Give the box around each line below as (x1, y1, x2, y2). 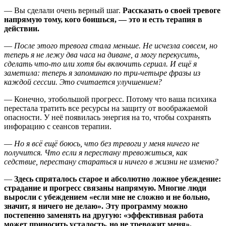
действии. (4, 24, 39, 33)
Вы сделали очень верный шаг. (14, 6, 121, 15)
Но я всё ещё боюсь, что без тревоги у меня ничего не (14, 139, 199, 148)
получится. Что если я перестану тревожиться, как (4, 148, 187, 157)
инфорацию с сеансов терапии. (4, 122, 111, 131)
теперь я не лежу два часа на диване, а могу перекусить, (4, 50, 200, 59)
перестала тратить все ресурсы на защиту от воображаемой (4, 103, 208, 112)
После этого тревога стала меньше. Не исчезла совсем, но (14, 41, 217, 50)
